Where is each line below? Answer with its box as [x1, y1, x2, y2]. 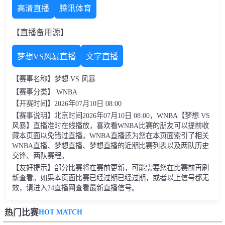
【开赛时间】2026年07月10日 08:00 [12, 99, 122, 108]
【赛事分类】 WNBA [12, 88, 77, 96]
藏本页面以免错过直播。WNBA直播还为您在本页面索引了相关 [12, 132, 209, 140]
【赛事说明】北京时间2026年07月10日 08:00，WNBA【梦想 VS [12, 111, 210, 120]
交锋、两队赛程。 [12, 152, 68, 160]
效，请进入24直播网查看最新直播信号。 [12, 184, 139, 192]
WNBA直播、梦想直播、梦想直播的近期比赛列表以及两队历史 [12, 142, 209, 150]
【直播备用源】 [12, 28, 68, 37]
